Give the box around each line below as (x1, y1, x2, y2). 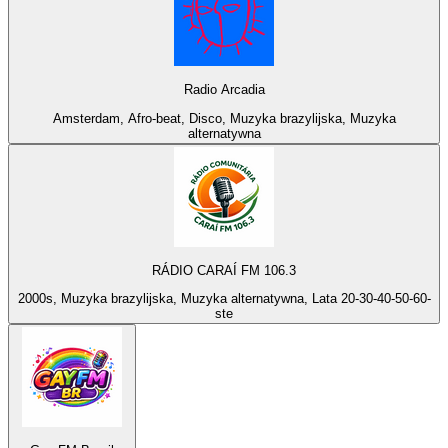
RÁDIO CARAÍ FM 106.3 (152, 262, 296, 278)
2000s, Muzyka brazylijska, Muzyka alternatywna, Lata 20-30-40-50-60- (17, 291, 431, 307)
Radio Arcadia (183, 82, 265, 98)
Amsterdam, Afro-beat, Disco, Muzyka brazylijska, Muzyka (52, 110, 396, 126)
